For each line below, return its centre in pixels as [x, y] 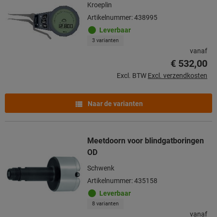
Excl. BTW [132, 75]
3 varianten [105, 40]
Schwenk [101, 168]
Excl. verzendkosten [178, 75]
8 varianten [105, 203]
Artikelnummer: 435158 [122, 180]
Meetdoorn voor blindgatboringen [146, 140]
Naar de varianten [115, 103]
